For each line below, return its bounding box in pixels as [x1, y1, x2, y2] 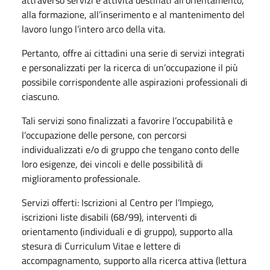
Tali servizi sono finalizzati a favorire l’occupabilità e [22, 113, 233, 128]
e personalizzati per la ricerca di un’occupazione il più [22, 60, 238, 75]
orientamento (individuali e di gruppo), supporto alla [22, 224, 233, 239]
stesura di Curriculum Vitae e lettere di [22, 238, 181, 253]
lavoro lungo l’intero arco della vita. [22, 21, 165, 36]
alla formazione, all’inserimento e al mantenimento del [22, 7, 245, 22]
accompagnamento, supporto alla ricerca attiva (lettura [22, 253, 246, 268]
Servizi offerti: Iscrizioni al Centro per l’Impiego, [22, 195, 214, 210]
